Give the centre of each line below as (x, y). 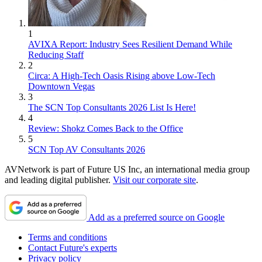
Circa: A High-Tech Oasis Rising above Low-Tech (122, 75)
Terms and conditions (68, 237)
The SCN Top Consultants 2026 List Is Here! (112, 107)
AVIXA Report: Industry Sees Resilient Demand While (130, 44)
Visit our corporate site (154, 180)
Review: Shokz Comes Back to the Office (106, 128)
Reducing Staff (56, 54)
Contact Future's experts (73, 247)
